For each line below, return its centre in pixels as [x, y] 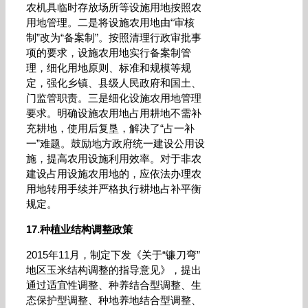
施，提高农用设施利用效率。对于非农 [114, 158]
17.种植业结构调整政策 [79, 229]
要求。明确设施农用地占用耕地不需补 [114, 113]
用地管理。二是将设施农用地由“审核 [110, 22]
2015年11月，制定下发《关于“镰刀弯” [113, 255]
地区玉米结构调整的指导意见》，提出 [114, 270]
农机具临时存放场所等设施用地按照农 [114, 7]
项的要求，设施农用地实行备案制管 [109, 53]
